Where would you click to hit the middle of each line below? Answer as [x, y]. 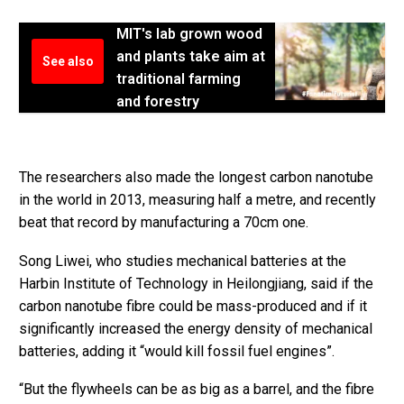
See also [68, 62]
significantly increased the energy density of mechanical [196, 328]
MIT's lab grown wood [189, 34]
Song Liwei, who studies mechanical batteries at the [183, 261]
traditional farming [179, 79]
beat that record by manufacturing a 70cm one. [164, 222]
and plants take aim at [191, 57]
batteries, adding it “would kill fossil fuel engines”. [177, 351]
